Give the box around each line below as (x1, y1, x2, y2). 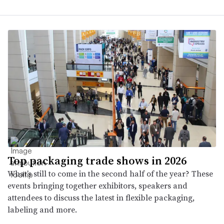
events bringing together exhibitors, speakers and (7, 179, 187, 191)
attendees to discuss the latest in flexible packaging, (7, 191, 194, 203)
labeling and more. (7, 203, 77, 215)
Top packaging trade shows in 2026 (7, 152, 186, 168)
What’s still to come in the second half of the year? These (7, 167, 213, 179)
